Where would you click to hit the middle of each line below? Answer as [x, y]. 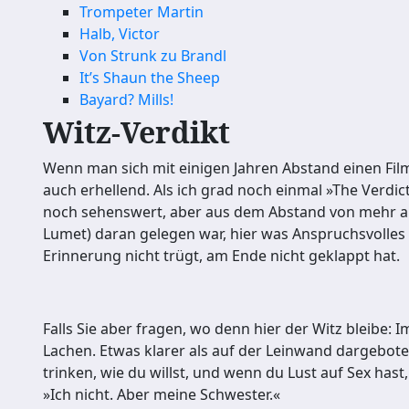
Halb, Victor [120, 34]
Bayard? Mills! [126, 100]
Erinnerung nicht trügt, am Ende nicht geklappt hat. [221, 256]
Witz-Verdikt [136, 132]
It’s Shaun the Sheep [150, 78]
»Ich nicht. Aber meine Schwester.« [162, 394]
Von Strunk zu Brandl [153, 56]
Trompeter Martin [142, 12]
